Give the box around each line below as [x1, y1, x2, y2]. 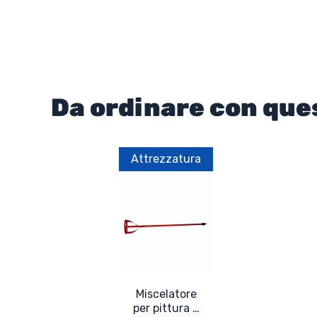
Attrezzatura [131, 151, 201, 166]
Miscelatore [135, 287, 197, 301]
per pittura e [133, 301, 199, 315]
